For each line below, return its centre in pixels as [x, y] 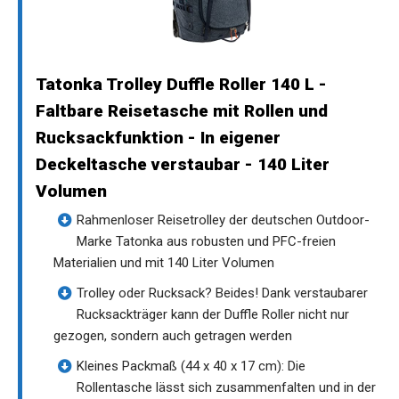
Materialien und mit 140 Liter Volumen [164, 262]
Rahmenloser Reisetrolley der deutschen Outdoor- [223, 220]
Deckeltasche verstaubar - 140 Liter [183, 164]
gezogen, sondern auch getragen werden [173, 335]
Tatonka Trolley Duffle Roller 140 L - [181, 84]
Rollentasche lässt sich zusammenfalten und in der [226, 387]
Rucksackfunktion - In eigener [158, 137]
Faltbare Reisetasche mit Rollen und [182, 110]
